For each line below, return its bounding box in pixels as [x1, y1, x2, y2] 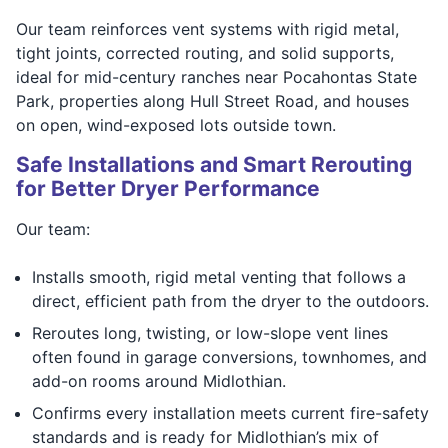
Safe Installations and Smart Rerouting [16, 151, 412, 177]
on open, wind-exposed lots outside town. [16, 114, 336, 135]
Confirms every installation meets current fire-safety [32, 402, 429, 423]
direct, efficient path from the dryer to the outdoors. [32, 290, 429, 311]
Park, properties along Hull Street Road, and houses [16, 90, 409, 111]
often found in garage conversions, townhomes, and [32, 346, 427, 367]
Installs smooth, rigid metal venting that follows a [32, 266, 406, 287]
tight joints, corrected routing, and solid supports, [16, 42, 394, 63]
